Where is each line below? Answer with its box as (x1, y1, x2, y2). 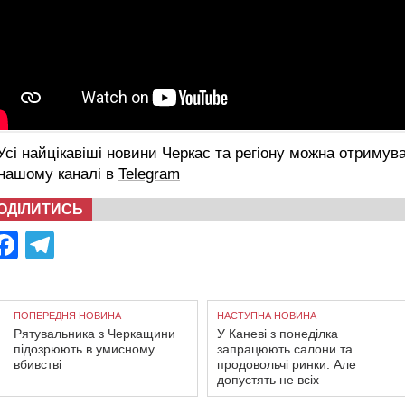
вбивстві (14, 356, 61, 372)
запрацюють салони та (217, 341, 353, 356)
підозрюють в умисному (14, 341, 155, 356)
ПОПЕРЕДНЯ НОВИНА (14, 309, 121, 321)
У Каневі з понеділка (217, 325, 338, 341)
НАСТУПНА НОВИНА (217, 309, 316, 321)
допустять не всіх (217, 372, 319, 387)
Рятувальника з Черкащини (14, 325, 175, 341)
